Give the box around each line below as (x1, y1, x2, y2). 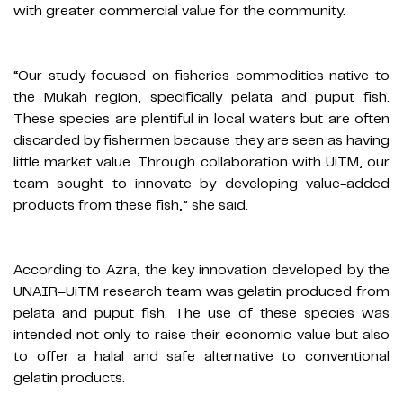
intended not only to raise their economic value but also (13, 326, 390, 345)
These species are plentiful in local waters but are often (13, 110, 390, 129)
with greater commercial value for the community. (13, 2, 345, 21)
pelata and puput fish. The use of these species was (13, 304, 390, 323)
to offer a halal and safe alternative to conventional (13, 347, 390, 366)
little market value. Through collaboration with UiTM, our (13, 153, 390, 172)
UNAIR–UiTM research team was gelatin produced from (13, 282, 390, 301)
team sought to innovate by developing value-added (13, 175, 390, 193)
